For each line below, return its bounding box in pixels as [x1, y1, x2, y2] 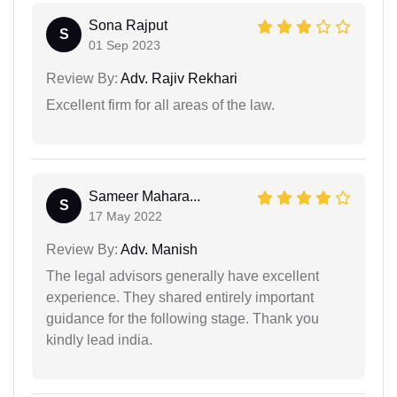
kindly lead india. [46, 331, 152, 347]
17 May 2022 [89, 208, 162, 223]
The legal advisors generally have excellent [46, 268, 319, 284]
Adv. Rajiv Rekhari [118, 70, 237, 86]
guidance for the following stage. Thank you [46, 310, 319, 326]
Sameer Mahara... [89, 188, 200, 204]
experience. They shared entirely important [46, 289, 314, 305]
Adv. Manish [118, 241, 198, 257]
